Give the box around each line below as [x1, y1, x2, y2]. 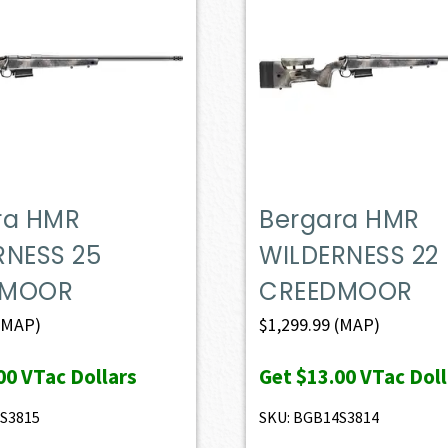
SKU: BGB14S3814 [259, 406, 380, 427]
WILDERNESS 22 [259, 238, 439, 272]
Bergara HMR [259, 202, 420, 236]
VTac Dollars [16, 362, 137, 390]
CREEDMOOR [259, 274, 413, 308]
